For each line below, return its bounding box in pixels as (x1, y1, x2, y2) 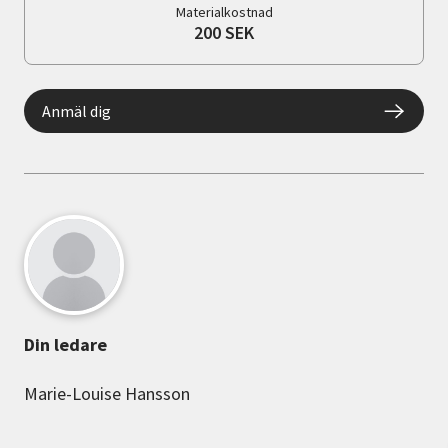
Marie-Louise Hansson (24, 382, 190, 406)
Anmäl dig (42, 101, 111, 122)
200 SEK (194, 21, 254, 45)
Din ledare (24, 333, 107, 357)
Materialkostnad (175, 3, 273, 22)
